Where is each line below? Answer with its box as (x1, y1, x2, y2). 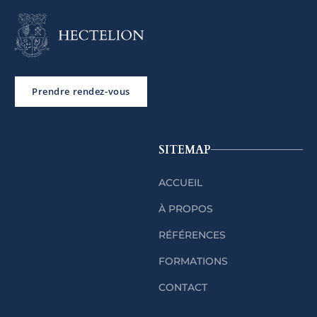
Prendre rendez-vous (32, 84, 130, 98)
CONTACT (158, 280, 207, 294)
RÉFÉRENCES (158, 228, 226, 241)
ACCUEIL (158, 175, 202, 189)
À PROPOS (158, 202, 213, 215)
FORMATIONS (158, 254, 228, 267)
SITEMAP (158, 142, 211, 158)
